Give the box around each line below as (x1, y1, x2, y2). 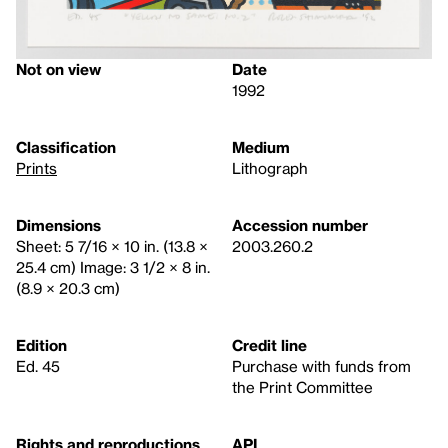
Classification (16, 138, 116, 157)
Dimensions (16, 216, 101, 235)
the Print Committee (232, 378, 373, 397)
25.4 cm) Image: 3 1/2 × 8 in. (16, 258, 210, 277)
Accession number (232, 216, 368, 235)
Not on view (16, 60, 101, 79)
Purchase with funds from (232, 357, 411, 376)
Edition (16, 336, 67, 355)
